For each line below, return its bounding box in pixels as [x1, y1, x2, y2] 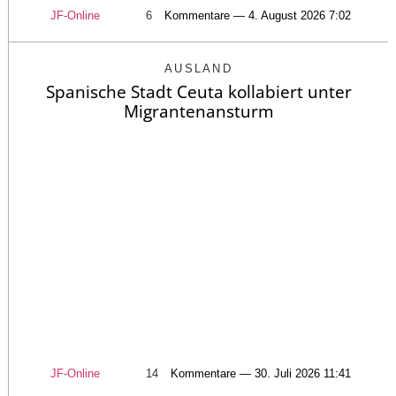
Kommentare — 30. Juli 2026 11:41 [171, 367, 351, 381]
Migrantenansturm [123, 99, 274, 123]
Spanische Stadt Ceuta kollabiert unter [45, 80, 352, 103]
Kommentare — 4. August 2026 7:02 [164, 8, 351, 22]
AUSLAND [164, 61, 233, 75]
